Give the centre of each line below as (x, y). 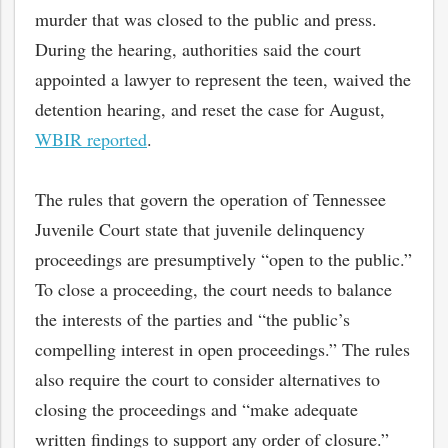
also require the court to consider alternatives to (207, 378)
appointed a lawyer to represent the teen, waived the (223, 78)
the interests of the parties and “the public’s (192, 318)
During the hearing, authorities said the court (198, 48)
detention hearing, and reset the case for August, (210, 108)
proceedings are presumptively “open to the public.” (223, 258)
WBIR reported (91, 138)
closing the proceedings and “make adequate (196, 408)
